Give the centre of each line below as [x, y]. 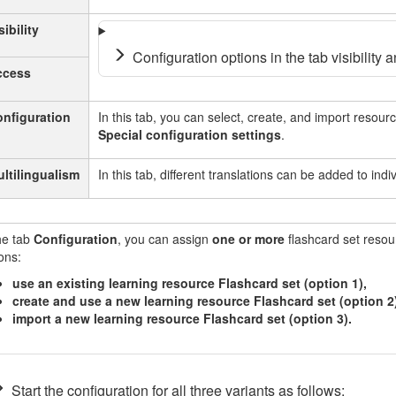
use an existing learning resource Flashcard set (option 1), [189, 283]
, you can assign [164, 239]
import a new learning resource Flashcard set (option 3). [182, 318]
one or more [248, 239]
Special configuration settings [189, 134]
